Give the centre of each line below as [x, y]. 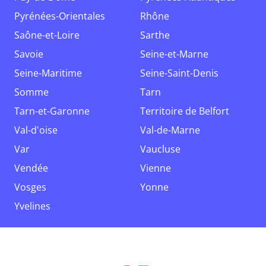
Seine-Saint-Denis [182, 73]
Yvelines [35, 206]
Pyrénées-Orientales [63, 16]
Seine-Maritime [51, 73]
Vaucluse [163, 149]
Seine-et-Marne [177, 54]
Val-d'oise [39, 130]
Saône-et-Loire [50, 35]
